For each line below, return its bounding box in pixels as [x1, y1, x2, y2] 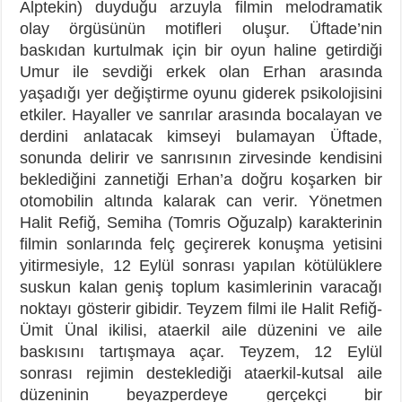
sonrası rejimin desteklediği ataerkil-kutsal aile [20, 363, 382, 382]
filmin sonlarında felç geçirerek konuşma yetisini [20, 234, 382, 253]
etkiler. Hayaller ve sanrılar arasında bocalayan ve [20, 105, 382, 124]
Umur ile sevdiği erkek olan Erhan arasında [20, 62, 382, 81]
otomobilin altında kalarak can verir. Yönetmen [20, 191, 382, 210]
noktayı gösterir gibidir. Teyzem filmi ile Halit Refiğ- [20, 299, 382, 318]
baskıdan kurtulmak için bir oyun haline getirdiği [20, 40, 382, 59]
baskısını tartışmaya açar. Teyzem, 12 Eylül [20, 342, 382, 361]
